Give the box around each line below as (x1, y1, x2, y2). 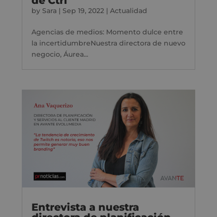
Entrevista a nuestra (31, 201, 139, 214)
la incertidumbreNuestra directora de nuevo (31, 39, 186, 48)
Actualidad (109, 6, 147, 15)
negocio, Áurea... (31, 50, 88, 59)
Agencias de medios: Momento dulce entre (31, 28, 183, 37)
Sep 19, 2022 (62, 6, 104, 15)
